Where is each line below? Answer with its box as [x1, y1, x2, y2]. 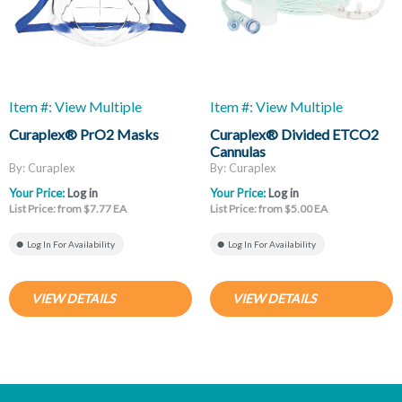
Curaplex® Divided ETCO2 [210, 125, 379, 143]
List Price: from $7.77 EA [9, 202, 127, 216]
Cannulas [210, 142, 266, 160]
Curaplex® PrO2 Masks [9, 125, 159, 143]
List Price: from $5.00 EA [210, 202, 328, 216]
